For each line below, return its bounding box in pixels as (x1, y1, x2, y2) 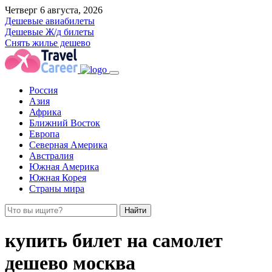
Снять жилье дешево (5, 38, 90, 48)
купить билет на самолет (5, 229, 223, 252)
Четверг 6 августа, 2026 (5, 5, 103, 15)
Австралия (29, 151, 73, 161)
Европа (29, 129, 59, 139)
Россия (29, 85, 58, 95)
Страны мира (29, 183, 84, 194)
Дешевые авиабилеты (5, 16, 95, 26)
